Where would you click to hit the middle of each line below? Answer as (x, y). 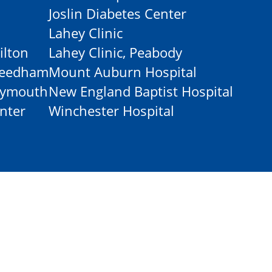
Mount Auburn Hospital (123, 72)
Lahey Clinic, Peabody (115, 52)
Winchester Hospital (111, 110)
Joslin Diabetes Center (117, 13)
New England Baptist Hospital (141, 91)
